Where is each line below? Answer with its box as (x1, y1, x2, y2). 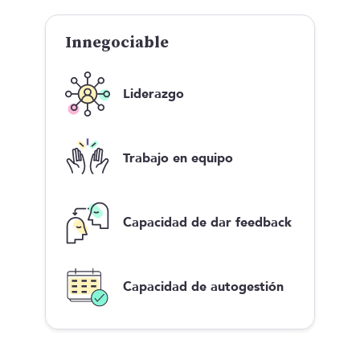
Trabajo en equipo (123, 149, 233, 167)
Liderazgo (123, 84, 184, 103)
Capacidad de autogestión (123, 277, 284, 296)
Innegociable (65, 32, 169, 53)
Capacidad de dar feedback (123, 213, 292, 231)
